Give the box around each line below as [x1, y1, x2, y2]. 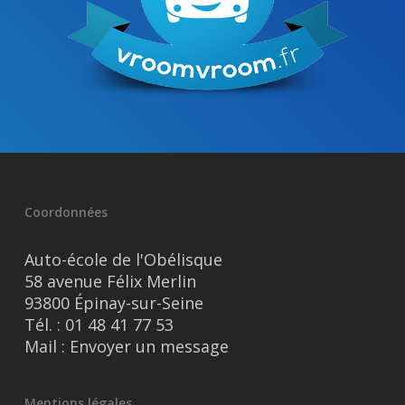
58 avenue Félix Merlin [24, 270, 196, 293]
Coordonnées [24, 203, 108, 221]
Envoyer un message [69, 335, 229, 358]
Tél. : [24, 314, 65, 336]
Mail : [24, 335, 70, 358]
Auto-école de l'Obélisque [24, 249, 222, 271]
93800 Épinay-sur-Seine [24, 292, 203, 315]
